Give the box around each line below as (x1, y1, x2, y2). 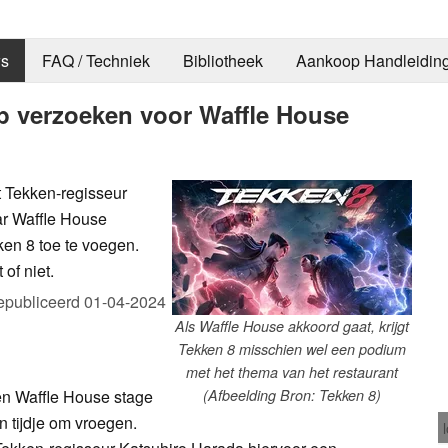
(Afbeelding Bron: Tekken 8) (203, 384, 381, 405)
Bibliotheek (182, 49, 263, 73)
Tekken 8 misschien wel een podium (178, 338, 406, 359)
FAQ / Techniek (41, 49, 150, 73)
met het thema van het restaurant (186, 361, 398, 382)
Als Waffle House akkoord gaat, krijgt (175, 315, 409, 336)
